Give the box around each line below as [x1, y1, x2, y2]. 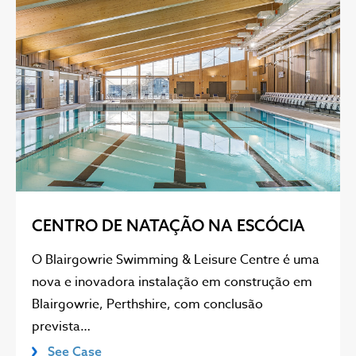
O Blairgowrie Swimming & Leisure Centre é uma [32, 250, 319, 270]
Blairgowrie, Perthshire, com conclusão [32, 295, 263, 315]
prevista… [32, 317, 91, 337]
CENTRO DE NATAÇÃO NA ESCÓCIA [32, 215, 305, 236]
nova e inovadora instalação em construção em [32, 273, 312, 292]
